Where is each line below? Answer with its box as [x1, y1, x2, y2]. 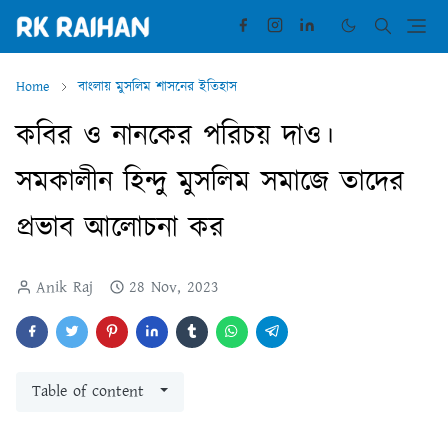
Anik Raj [36, 276, 93, 300]
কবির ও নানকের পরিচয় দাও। [16, 116, 334, 158]
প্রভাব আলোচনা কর [16, 208, 224, 250]
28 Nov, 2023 [129, 276, 219, 300]
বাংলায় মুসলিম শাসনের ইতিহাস [78, 77, 237, 98]
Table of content [32, 380, 144, 404]
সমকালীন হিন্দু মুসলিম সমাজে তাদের [16, 162, 404, 204]
